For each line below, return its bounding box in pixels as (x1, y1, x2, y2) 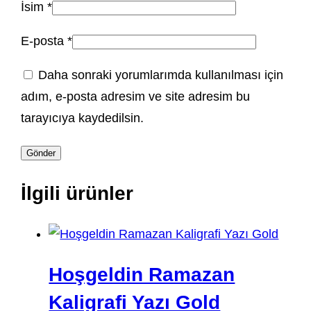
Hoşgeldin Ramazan (49, 263, 235, 285)
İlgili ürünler (21, 182, 134, 204)
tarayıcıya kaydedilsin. (21, 111, 144, 126)
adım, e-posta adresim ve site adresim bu (21, 90, 251, 104)
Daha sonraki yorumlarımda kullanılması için (38, 68, 284, 83)
